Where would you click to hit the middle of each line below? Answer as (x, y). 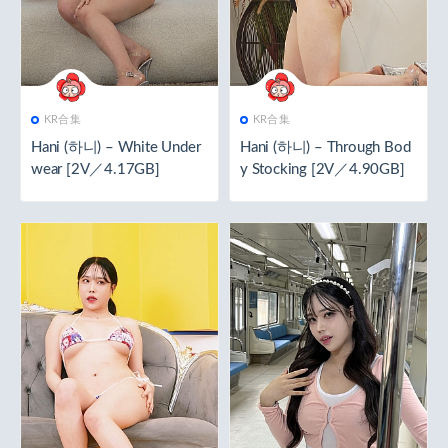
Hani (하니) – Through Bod (325, 147)
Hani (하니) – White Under (116, 147)
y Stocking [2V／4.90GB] (322, 169)
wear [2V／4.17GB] (95, 169)
